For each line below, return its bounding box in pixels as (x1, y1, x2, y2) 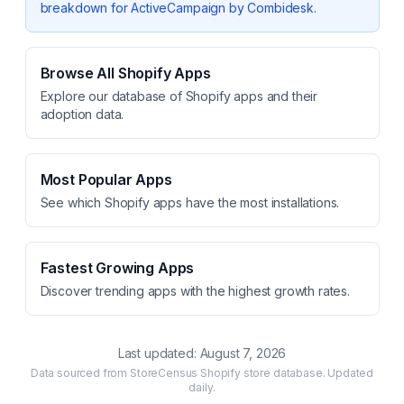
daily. (188, 381, 216, 394)
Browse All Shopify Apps (40, 64, 211, 82)
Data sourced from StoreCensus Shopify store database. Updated (30, 366, 374, 380)
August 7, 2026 (199, 345, 287, 361)
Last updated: (117, 345, 200, 361)
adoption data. (40, 106, 124, 122)
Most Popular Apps (40, 170, 172, 188)
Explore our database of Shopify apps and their (40, 88, 318, 104)
